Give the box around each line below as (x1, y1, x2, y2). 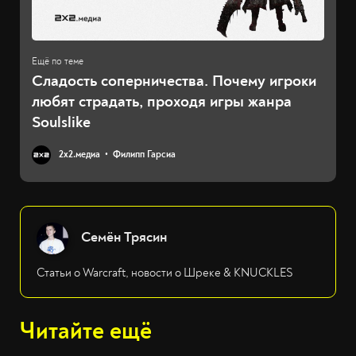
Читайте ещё (20, 316, 152, 346)
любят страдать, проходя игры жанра (32, 91, 292, 112)
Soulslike (32, 112, 91, 133)
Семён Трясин (81, 228, 167, 247)
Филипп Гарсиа (113, 149, 176, 161)
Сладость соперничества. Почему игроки (32, 71, 316, 91)
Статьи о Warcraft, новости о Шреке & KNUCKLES (37, 265, 293, 281)
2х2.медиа (59, 149, 100, 161)
